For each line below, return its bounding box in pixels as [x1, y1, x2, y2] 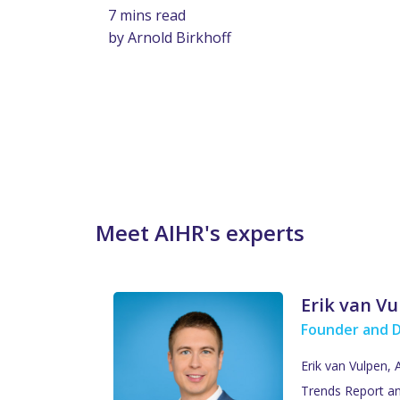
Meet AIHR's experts [96, 218, 304, 248]
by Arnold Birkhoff [108, 28, 231, 48]
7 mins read [108, 5, 186, 26]
